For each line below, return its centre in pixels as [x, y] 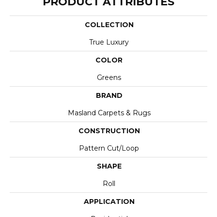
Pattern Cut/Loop [109, 148]
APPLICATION [109, 201]
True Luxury [109, 42]
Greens [109, 77]
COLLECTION [109, 25]
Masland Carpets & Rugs [109, 113]
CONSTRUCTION [109, 131]
